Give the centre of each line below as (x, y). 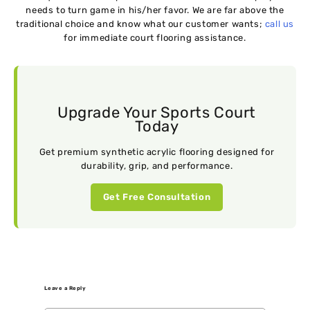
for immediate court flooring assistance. (155, 38)
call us (279, 24)
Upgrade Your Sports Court (156, 113)
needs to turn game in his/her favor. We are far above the (155, 10)
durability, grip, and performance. (157, 165)
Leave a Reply (65, 288)
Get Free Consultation (157, 197)
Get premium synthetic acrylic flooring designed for (157, 152)
